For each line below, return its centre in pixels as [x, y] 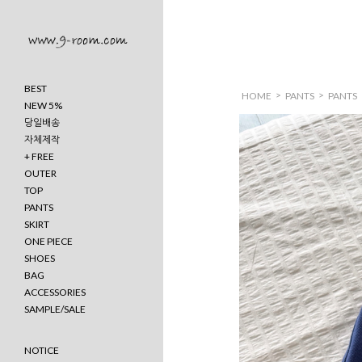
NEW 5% [43, 106]
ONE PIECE [48, 242]
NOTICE [42, 351]
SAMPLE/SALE [55, 309]
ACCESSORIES [55, 293]
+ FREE [39, 157]
